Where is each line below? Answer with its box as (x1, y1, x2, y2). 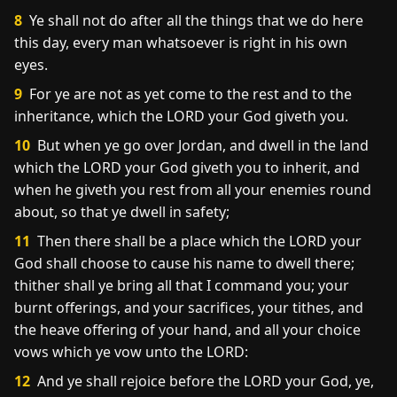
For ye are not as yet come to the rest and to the (26, 84, 352, 104)
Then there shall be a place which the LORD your (34, 231, 362, 251)
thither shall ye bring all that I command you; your (14, 276, 349, 295)
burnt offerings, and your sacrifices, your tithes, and (14, 298, 363, 317)
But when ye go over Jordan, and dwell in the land (34, 136, 369, 155)
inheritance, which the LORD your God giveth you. (14, 106, 348, 126)
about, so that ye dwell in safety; (14, 202, 230, 222)
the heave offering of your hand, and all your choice (14, 320, 361, 339)
